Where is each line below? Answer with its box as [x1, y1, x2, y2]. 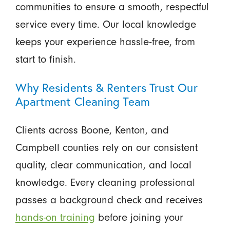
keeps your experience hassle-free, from [15, 35, 195, 48]
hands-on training [15, 210, 95, 223]
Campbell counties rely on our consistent [15, 141, 198, 154]
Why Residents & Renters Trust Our [15, 79, 198, 95]
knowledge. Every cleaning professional [15, 176, 195, 188]
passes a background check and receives [15, 193, 203, 206]
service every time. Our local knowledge [15, 17, 196, 30]
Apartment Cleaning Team [15, 93, 150, 109]
